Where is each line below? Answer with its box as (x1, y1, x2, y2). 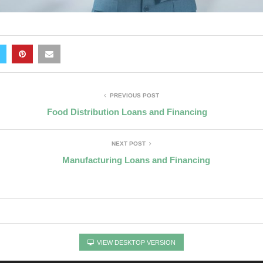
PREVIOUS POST (110, 92, 159, 99)
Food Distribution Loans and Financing (47, 107, 207, 117)
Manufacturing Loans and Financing (62, 155, 210, 166)
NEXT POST (112, 140, 146, 147)
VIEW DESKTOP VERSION (95, 239, 176, 247)
